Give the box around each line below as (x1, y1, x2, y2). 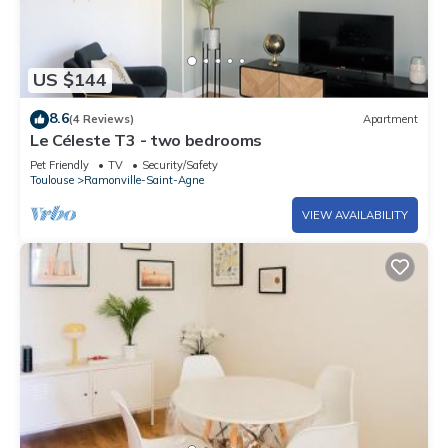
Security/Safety (142, 157, 218, 172)
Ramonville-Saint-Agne (84, 172, 204, 187)
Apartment (363, 112, 418, 127)
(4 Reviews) (69, 112, 134, 127)
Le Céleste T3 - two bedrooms (30, 129, 263, 150)
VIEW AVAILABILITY (302, 207, 408, 222)
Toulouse (30, 172, 74, 187)
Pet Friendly (30, 157, 89, 172)
